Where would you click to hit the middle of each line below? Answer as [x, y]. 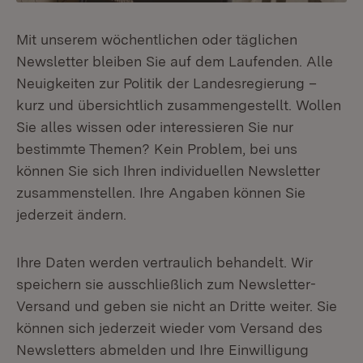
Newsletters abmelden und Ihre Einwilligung [162, 350]
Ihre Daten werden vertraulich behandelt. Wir [164, 262]
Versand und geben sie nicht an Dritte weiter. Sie [177, 306]
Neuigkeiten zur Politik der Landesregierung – [167, 83]
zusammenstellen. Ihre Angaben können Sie [161, 192]
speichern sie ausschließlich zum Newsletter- [166, 284]
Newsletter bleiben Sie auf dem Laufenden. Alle [175, 61]
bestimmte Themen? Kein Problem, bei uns [157, 149]
